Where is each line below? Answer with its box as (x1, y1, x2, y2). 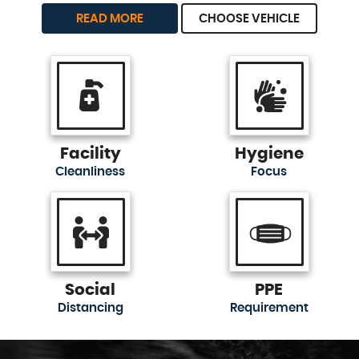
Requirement (229, 301, 309, 314)
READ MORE (76, 12, 143, 25)
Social (65, 281, 115, 298)
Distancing (57, 301, 123, 314)
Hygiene (234, 145, 304, 162)
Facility (59, 145, 121, 162)
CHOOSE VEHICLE (199, 12, 300, 25)
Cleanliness (55, 165, 125, 178)
